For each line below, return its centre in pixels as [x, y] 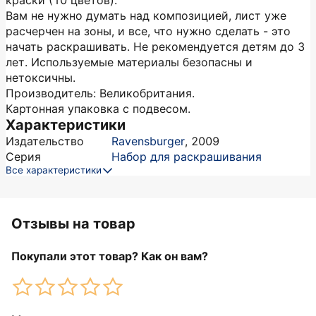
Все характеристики [54, 170]
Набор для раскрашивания [187, 157]
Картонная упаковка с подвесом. [98, 109]
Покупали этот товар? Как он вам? [110, 256]
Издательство [45, 141]
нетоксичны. [41, 78]
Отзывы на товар [73, 224]
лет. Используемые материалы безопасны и [129, 62]
